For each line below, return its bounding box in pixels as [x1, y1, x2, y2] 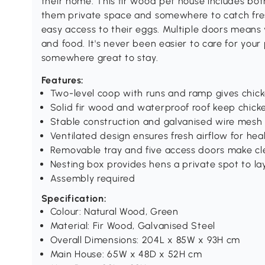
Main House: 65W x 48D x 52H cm [50, 248, 202, 260]
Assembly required [50, 173, 135, 185]
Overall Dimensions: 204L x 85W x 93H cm [50, 234, 241, 246]
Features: [41, 75, 85, 86]
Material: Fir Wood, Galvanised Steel [50, 220, 215, 232]
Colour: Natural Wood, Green [50, 206, 179, 218]
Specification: [41, 193, 107, 205]
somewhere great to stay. [41, 52, 159, 64]
